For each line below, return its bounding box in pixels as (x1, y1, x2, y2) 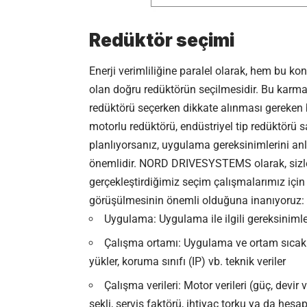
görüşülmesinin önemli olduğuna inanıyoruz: (89, 193, 304, 207)
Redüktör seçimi (89, 29, 234, 51)
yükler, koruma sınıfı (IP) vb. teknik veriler (89, 254, 286, 268)
